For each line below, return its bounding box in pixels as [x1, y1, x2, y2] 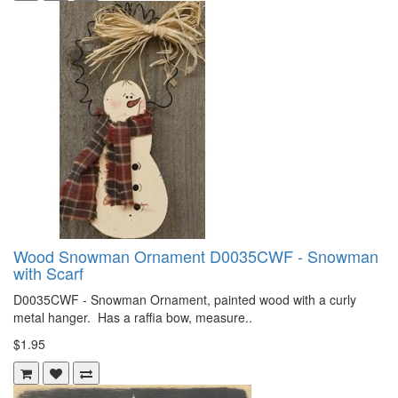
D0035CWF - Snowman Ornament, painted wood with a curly [13, 290, 356, 308]
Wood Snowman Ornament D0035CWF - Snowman [13, 243, 378, 267]
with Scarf [13, 260, 84, 284]
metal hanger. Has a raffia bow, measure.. [13, 307, 252, 326]
